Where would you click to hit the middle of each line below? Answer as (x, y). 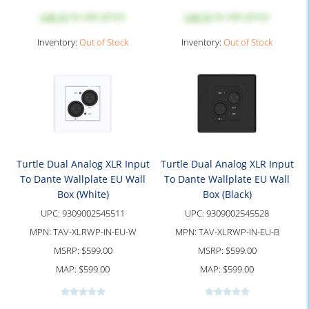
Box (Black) (227, 194)
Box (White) (83, 194)
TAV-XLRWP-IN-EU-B (239, 232)
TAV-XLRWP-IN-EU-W (94, 232)
